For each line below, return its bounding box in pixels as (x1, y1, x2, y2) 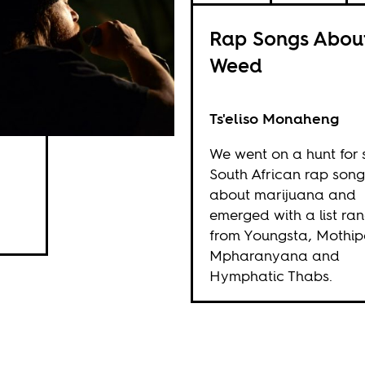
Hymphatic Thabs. (209, 266, 333, 286)
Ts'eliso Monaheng (209, 108, 340, 129)
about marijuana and (209, 184, 357, 204)
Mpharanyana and (209, 245, 341, 266)
